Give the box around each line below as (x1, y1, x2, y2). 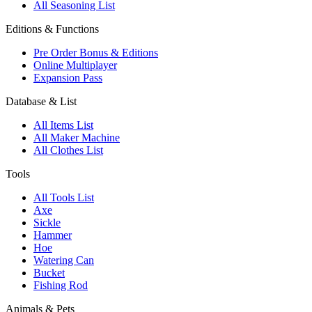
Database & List (6, 95, 77, 107)
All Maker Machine (33, 131, 120, 143)
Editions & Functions (6, 22, 99, 35)
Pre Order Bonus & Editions (33, 46, 158, 58)
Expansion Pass (33, 71, 102, 84)
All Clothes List (33, 143, 103, 156)
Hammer (33, 228, 72, 241)
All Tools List (33, 191, 94, 203)
